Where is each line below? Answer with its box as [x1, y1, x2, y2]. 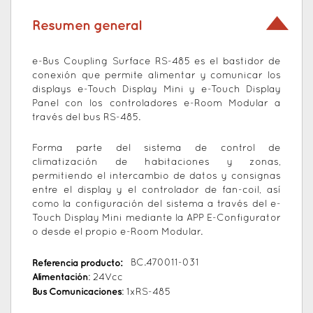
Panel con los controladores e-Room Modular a [32, 99, 281, 109]
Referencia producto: [32, 259, 124, 268]
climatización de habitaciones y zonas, [32, 158, 281, 168]
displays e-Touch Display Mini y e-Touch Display [32, 85, 281, 95]
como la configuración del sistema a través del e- [32, 200, 281, 210]
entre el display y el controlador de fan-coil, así [32, 186, 281, 196]
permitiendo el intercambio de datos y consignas [32, 172, 281, 182]
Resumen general [32, 20, 141, 33]
